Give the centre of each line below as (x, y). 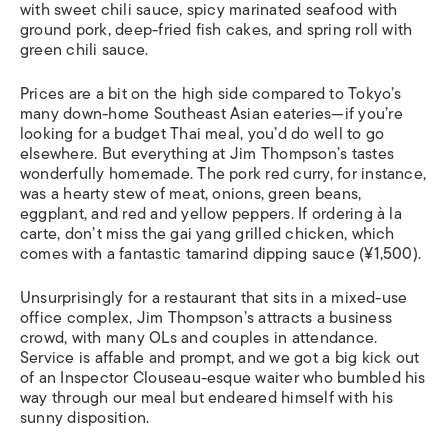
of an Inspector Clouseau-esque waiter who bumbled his (223, 378)
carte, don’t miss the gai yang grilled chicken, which (207, 234)
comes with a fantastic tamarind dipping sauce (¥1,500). (221, 254)
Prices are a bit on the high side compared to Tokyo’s (211, 94)
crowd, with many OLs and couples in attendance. (199, 338)
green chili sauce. (84, 50)
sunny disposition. (85, 418)
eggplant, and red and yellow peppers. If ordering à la (211, 214)
